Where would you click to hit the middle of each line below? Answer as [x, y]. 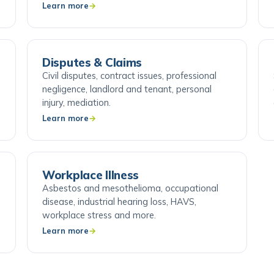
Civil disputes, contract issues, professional [129, 93]
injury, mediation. [76, 120]
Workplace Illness [91, 192]
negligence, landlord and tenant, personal [127, 106]
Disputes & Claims [92, 80]
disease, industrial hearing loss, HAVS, [119, 219]
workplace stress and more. [99, 232]
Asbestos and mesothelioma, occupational [130, 205]
